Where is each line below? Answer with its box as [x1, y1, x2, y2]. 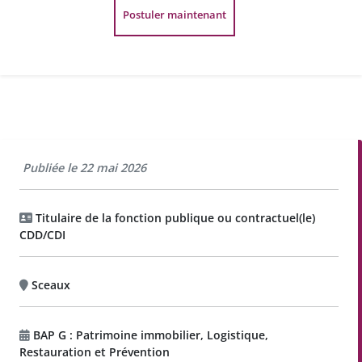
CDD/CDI [19, 227, 65, 243]
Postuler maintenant [123, 6, 226, 22]
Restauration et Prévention [19, 344, 170, 360]
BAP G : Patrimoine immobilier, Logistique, [33, 327, 268, 343]
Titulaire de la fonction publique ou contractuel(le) [32, 210, 315, 226]
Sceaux [32, 277, 70, 293]
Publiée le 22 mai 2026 [23, 160, 146, 176]
